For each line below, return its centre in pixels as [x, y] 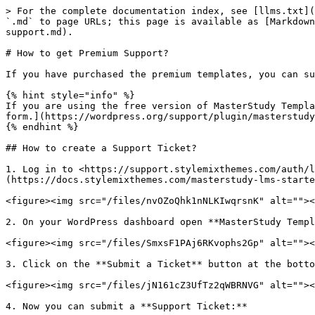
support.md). [39, 32]
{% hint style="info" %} [70, 95]
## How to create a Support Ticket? [101, 148]
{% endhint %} [42, 127]
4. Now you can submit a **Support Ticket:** [127, 306]
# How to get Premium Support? [87, 53]
